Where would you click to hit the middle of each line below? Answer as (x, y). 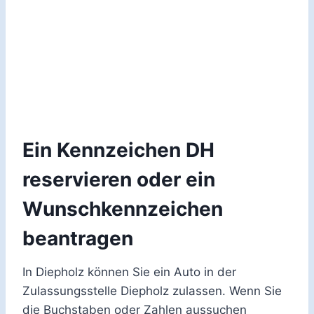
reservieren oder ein (119, 180)
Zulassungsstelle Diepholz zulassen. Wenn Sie (152, 291)
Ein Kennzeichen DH (118, 150)
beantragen (78, 239)
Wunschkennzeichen (123, 209)
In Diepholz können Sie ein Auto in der (129, 272)
